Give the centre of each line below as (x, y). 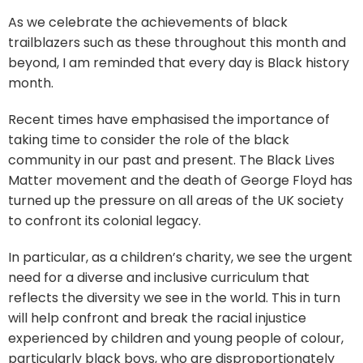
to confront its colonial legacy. (105, 220)
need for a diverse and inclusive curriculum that (159, 277)
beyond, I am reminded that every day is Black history (179, 62)
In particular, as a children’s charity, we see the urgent (180, 257)
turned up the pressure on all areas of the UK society (176, 200)
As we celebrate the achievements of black (148, 22)
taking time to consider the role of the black (149, 139)
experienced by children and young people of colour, (176, 338)
